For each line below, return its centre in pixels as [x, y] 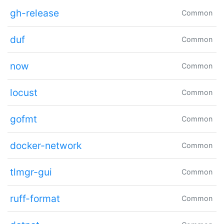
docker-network [45, 145]
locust [23, 92]
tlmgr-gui [31, 172]
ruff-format [35, 198]
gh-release [34, 13]
